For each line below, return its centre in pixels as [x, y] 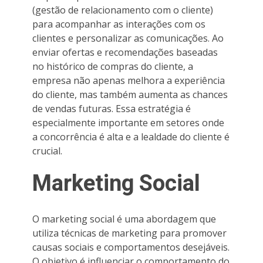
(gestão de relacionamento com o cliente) [123, 10]
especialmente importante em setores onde [128, 122]
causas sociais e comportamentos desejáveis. [131, 247]
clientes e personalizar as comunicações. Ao [128, 38]
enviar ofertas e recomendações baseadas [125, 52]
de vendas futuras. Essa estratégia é [112, 108]
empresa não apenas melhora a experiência [129, 80]
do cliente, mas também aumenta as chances [130, 94]
